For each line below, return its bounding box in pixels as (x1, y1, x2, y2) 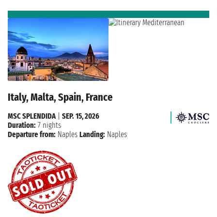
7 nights (36, 120, 61, 130)
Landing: (79, 129, 105, 139)
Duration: (8, 120, 36, 130)
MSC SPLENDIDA (8, 111, 56, 121)
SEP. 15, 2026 (62, 111, 99, 121)
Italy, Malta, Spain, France (8, 90, 113, 104)
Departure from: (8, 129, 56, 139)
